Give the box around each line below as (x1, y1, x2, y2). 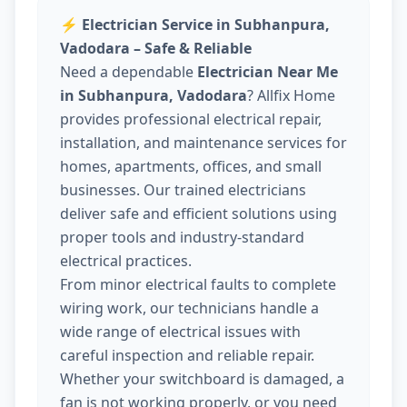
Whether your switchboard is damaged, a (60, 369, 344, 390)
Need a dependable (60, 62, 197, 83)
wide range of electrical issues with (60, 322, 301, 342)
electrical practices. (60, 251, 192, 272)
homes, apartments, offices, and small (60, 156, 322, 177)
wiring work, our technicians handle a (60, 298, 319, 319)
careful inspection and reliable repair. (60, 345, 314, 366)
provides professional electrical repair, (60, 109, 322, 130)
